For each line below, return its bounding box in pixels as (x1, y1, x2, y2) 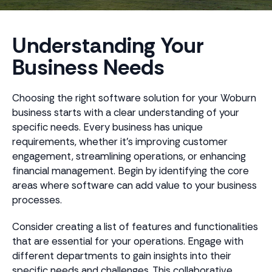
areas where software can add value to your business (12, 178, 257, 192)
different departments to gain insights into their (12, 249, 231, 262)
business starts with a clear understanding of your (12, 106, 239, 119)
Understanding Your (12, 32, 204, 59)
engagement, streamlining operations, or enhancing (12, 149, 246, 163)
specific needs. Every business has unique (12, 120, 203, 134)
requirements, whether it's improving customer (12, 135, 228, 148)
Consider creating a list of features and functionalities (12, 220, 258, 233)
